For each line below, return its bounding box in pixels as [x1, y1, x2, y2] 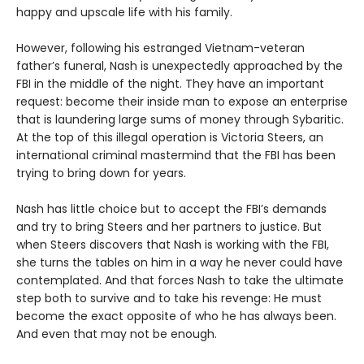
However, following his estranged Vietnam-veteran [16, 39, 305, 56]
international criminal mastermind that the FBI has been [16, 146, 336, 163]
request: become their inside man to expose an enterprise [16, 93, 348, 110]
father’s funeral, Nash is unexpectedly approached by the [16, 57, 343, 74]
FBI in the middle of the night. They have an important [16, 75, 324, 92]
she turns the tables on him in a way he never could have [16, 253, 343, 271]
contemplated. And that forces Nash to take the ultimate [16, 271, 344, 288]
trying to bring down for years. [16, 164, 186, 181]
